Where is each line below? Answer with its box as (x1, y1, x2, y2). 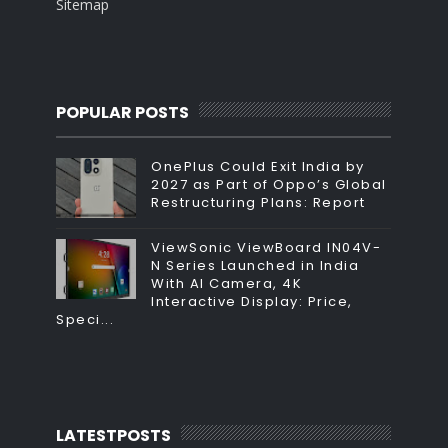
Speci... (56, 309, 115, 329)
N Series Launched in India (151, 255, 360, 275)
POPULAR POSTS (56, 100, 190, 124)
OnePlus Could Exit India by (151, 156, 365, 176)
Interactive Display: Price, (151, 291, 353, 311)
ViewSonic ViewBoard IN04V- (151, 237, 382, 257)
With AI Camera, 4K (151, 273, 303, 293)
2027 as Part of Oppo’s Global (151, 174, 387, 194)
